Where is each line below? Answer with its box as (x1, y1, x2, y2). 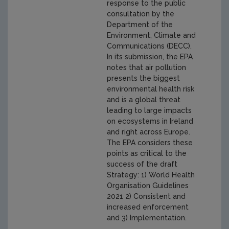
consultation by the (107, 10, 175, 18)
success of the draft (107, 160, 178, 169)
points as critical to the (107, 149, 187, 158)
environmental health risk (107, 85, 195, 94)
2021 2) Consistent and (107, 192, 186, 201)
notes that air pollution (107, 63, 187, 72)
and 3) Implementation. (107, 214, 187, 222)
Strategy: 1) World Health (107, 171, 195, 179)
